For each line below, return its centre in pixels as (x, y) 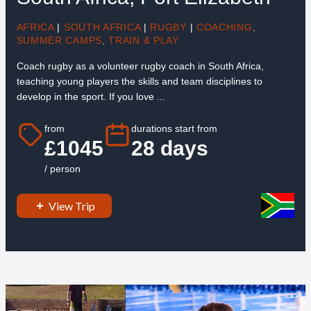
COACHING (224, 27)
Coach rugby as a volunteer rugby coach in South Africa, (140, 66)
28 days (169, 149)
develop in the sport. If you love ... (91, 96)
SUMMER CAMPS (59, 40)
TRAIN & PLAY (144, 40)
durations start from (174, 129)
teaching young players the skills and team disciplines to (139, 81)
